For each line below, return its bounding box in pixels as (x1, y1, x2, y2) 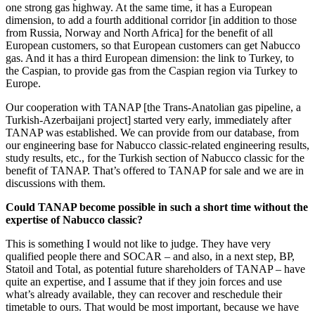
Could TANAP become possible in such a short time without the (6, 201, 308, 214)
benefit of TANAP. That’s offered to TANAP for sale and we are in (6, 165, 304, 177)
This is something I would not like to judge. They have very (6, 238, 271, 250)
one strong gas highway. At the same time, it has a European (6, 1, 272, 14)
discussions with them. (6, 177, 105, 190)
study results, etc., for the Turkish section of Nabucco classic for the (6, 152, 304, 165)
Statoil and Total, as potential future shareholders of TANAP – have (6, 263, 305, 276)
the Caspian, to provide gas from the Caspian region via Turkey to (6, 65, 297, 77)
